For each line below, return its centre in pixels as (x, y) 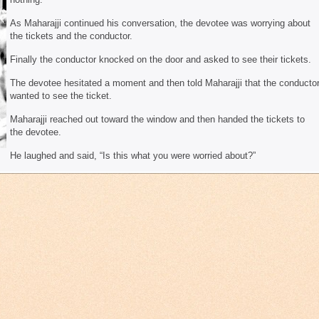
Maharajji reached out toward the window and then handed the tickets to (157, 119)
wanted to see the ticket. (61, 96)
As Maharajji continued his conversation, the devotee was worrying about (160, 23)
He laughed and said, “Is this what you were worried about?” (133, 156)
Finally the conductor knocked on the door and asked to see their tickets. (161, 59)
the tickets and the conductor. (71, 36)
